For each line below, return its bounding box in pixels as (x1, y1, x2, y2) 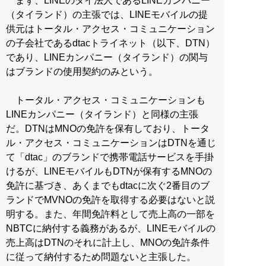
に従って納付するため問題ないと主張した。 (6, 251, 196, 262)
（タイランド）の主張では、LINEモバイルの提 (6, 9, 208, 20)
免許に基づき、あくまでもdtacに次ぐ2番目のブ (6, 180, 210, 191)
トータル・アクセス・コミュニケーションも (6, 94, 205, 105)
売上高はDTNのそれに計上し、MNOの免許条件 (6, 237, 210, 248)
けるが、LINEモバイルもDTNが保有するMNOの (6, 166, 212, 176)
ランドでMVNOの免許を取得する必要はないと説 (6, 194, 215, 205)
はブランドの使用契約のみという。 (6, 66, 158, 77)
